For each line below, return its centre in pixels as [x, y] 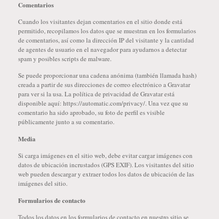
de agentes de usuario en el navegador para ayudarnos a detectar [102, 49]
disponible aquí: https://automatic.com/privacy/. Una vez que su [103, 103]
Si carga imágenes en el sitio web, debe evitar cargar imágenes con [105, 155]
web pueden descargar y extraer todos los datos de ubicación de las [106, 174]
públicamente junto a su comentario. [66, 122]
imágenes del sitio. [43, 183]
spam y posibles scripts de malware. [65, 59]
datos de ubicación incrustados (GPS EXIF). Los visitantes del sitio [106, 165]
